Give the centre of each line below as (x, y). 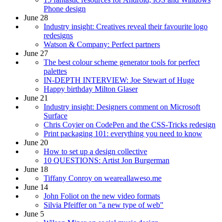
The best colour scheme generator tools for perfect (122, 62)
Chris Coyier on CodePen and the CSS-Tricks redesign (130, 124)
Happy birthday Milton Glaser (91, 89)
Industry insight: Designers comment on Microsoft (122, 107)
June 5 (34, 214)
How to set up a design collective (95, 151)
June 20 (36, 142)
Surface (55, 115)
